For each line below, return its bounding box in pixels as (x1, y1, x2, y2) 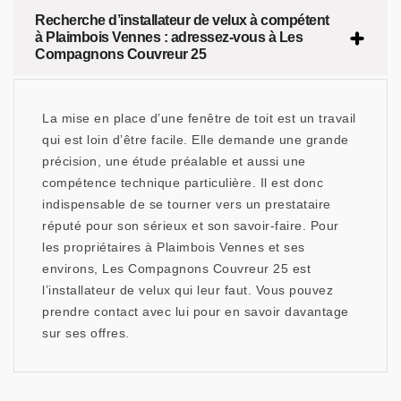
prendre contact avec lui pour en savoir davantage (42, 304, 349, 320)
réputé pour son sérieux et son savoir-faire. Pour (42, 218, 339, 234)
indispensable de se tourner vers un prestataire (42, 197, 331, 212)
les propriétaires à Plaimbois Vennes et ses (42, 240, 305, 255)
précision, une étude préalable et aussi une (42, 154, 306, 169)
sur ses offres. (42, 326, 130, 341)
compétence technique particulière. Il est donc (42, 175, 323, 191)
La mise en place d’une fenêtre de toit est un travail (42, 111, 356, 126)
